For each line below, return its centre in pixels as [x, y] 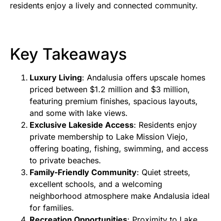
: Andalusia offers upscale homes [144, 77]
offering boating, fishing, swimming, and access [119, 148]
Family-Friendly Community [83, 172]
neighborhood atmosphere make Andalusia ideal [120, 196]
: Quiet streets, [164, 172]
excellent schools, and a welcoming [96, 184]
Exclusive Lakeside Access [82, 125]
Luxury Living [56, 77]
